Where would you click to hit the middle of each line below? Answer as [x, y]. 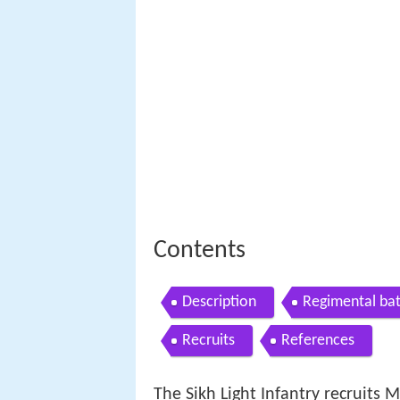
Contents [200, 250]
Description [219, 302]
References [318, 340]
